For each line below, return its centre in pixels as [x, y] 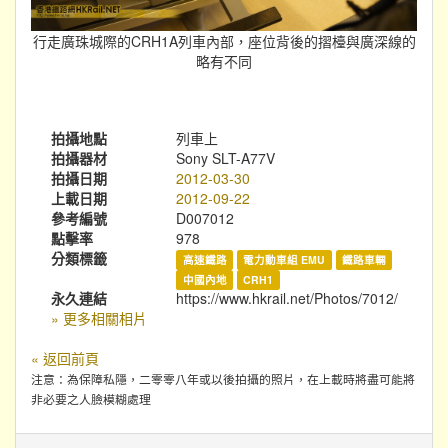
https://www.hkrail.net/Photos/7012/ [287, 297]
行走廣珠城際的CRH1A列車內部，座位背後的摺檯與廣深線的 [224, 40]
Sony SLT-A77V [226, 157]
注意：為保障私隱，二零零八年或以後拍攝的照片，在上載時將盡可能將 [223, 378]
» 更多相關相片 [99, 317]
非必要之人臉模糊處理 [91, 398]
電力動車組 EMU [284, 259]
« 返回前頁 [65, 357]
